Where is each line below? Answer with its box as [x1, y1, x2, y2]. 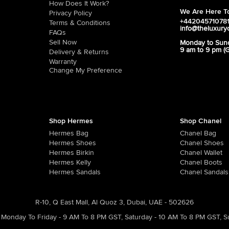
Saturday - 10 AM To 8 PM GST [125, 214, 220, 221]
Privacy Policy [49, 10, 92, 17]
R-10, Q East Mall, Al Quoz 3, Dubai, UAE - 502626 [35, 199, 194, 206]
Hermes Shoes [49, 140, 96, 147]
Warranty [49, 58, 77, 65]
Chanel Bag [180, 130, 217, 137]
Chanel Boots [180, 159, 223, 166]
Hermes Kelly [49, 159, 91, 166]
